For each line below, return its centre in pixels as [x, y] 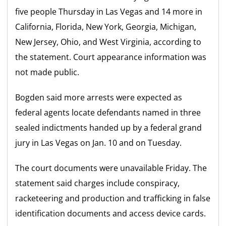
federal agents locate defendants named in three [108, 112]
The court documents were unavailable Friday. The [111, 168]
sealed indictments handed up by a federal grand [109, 128]
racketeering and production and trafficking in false [113, 198]
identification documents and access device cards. [111, 213]
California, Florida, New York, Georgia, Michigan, [106, 27]
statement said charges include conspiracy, [98, 183]
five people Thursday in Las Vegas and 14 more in [109, 12]
